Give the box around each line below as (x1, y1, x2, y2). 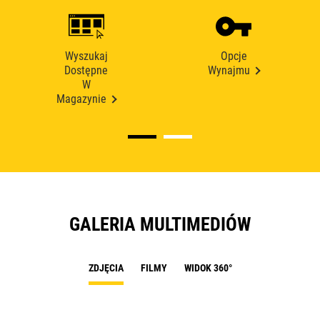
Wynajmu (208, 64, 251, 78)
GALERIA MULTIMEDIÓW (69, 214, 251, 236)
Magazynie (56, 92, 107, 106)
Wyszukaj (64, 49, 108, 64)
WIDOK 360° (184, 262, 232, 274)
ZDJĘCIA (88, 262, 124, 274)
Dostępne (64, 64, 109, 78)
